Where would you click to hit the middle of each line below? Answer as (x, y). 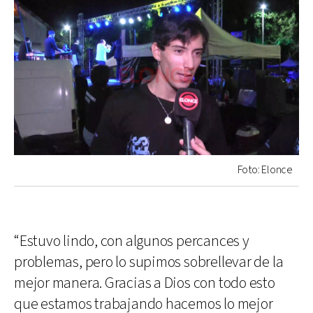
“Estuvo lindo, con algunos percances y (132, 242)
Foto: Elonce (264, 170)
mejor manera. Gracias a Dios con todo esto (145, 284)
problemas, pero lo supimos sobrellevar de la (149, 263)
